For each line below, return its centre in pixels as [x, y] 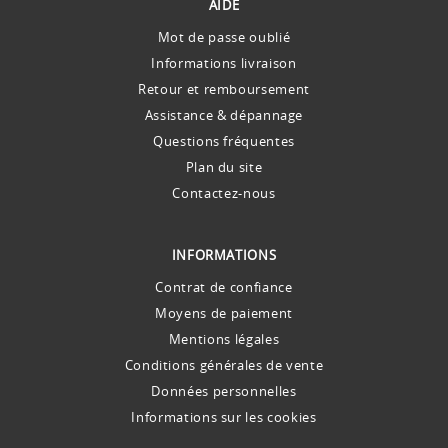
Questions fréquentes [223, 140]
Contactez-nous [224, 192]
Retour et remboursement [224, 88]
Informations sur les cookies [224, 416]
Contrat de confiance [224, 286]
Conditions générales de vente [224, 364]
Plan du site [224, 166]
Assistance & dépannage [224, 114]
